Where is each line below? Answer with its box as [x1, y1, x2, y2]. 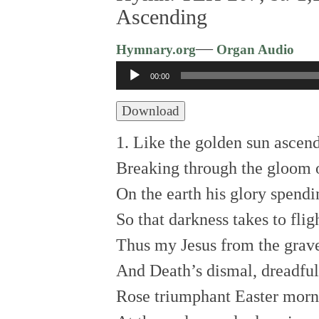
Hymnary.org [116, 41, 196, 57]
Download [122, 103, 179, 118]
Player [115, 89, 159, 108]
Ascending [116, 4, 207, 28]
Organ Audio [213, 41, 294, 57]
